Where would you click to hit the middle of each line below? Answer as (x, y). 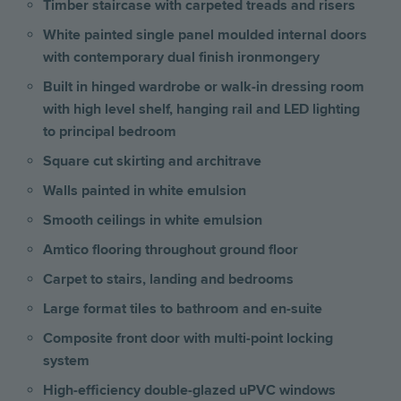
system (66, 361)
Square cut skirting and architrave (152, 162)
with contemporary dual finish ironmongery (181, 58)
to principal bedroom (111, 132)
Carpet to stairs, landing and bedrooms (168, 280)
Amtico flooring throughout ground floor (171, 250)
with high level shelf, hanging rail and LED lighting (201, 110)
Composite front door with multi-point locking (188, 339)
